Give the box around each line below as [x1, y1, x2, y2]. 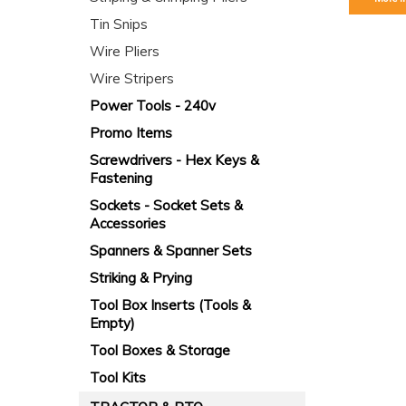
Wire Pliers [90, 43, 159, 60]
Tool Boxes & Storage [90, 342, 230, 359]
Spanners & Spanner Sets [90, 242, 252, 259]
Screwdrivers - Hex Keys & [90, 151, 259, 169]
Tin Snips [90, 15, 148, 33]
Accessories [90, 215, 166, 232]
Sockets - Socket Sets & [90, 197, 243, 214]
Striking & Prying [90, 269, 192, 286]
